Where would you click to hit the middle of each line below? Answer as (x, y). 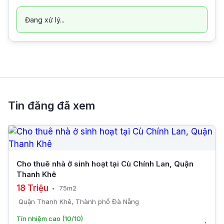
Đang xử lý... (45, 20)
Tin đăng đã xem (51, 106)
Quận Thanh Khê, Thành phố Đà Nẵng (79, 202)
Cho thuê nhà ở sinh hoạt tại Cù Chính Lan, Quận (105, 164)
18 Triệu (33, 188)
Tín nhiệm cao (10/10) (50, 219)
